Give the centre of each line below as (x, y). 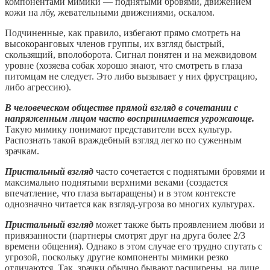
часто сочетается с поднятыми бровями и (181, 171)
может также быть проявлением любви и (179, 224)
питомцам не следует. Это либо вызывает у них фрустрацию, (131, 76)
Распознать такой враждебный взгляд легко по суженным (123, 140)
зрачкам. (22, 151)
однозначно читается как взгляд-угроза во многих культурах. (130, 204)
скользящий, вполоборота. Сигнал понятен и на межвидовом (131, 54)
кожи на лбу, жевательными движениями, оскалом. (110, 12)
